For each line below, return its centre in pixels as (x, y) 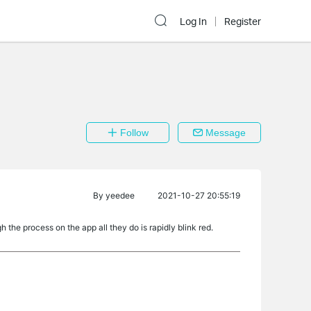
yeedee (120, 195)
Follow (133, 133)
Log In (193, 22)
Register (243, 22)
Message (224, 133)
